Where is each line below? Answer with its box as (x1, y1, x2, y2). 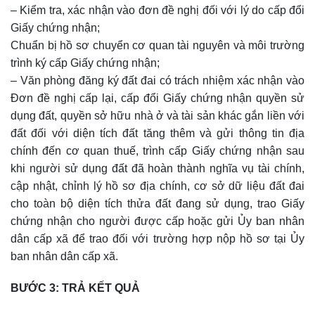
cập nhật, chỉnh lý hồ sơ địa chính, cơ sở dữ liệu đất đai (11, 179, 304, 192)
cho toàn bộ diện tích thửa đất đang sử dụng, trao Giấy (11, 197, 304, 210)
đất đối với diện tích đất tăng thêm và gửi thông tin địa (11, 127, 304, 139)
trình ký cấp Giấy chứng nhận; (11, 56, 160, 69)
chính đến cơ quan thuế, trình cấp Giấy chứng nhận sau (11, 144, 304, 157)
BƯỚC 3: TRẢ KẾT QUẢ (11, 282, 140, 295)
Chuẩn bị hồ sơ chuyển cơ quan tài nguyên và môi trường (11, 39, 304, 51)
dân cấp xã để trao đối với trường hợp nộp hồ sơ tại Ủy (11, 232, 304, 245)
